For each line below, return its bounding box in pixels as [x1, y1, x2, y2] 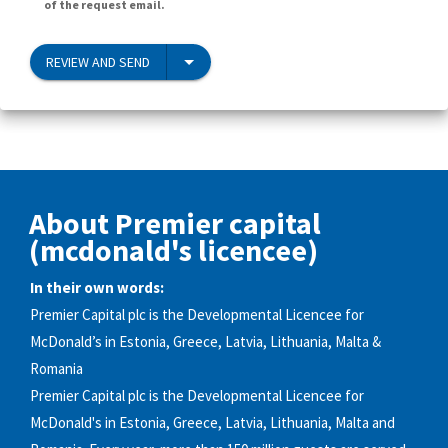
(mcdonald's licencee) [29, 230, 318, 269]
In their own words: [30, 278, 164, 298]
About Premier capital [29, 203, 321, 242]
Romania [30, 359, 83, 379]
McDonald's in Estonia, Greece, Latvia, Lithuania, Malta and [30, 413, 395, 433]
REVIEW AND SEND [46, 52, 150, 71]
